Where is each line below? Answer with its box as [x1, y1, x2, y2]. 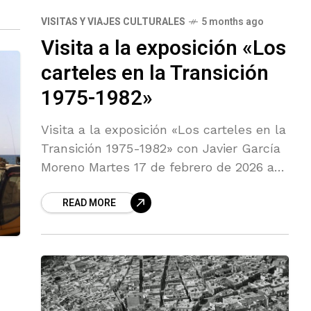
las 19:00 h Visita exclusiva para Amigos [41, 178, 280, 193]
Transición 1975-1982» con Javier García [41, 140, 281, 155]
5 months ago [201, 14, 264, 29]
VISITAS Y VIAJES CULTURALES [41, 14, 185, 29]
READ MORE [62, 195, 116, 210]
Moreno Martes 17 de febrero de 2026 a [41, 159, 274, 174]
